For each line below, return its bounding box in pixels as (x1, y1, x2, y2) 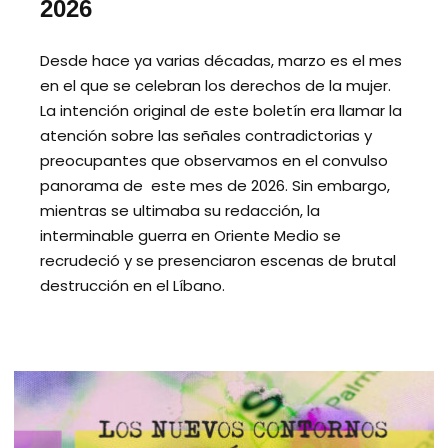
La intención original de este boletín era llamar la (40, 100, 402, 122)
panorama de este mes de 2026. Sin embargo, (40, 175, 390, 197)
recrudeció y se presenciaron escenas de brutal (40, 250, 396, 272)
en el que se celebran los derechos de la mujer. (40, 75, 391, 97)
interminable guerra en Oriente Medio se (40, 225, 341, 247)
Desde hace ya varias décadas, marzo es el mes (40, 50, 402, 72)
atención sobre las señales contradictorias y (40, 125, 372, 147)
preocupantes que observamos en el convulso (40, 150, 388, 172)
